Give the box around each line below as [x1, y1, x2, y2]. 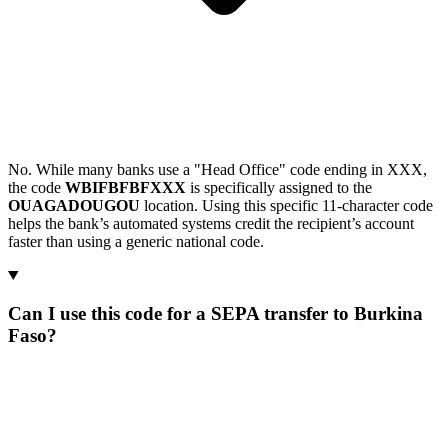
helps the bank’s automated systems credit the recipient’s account [8, 214, 414, 232]
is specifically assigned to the [186, 178, 372, 196]
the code [8, 178, 65, 196]
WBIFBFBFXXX [65, 178, 186, 196]
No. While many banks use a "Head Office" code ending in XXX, [8, 160, 427, 178]
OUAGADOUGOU [8, 196, 140, 214]
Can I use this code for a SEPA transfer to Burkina [8, 303, 423, 325]
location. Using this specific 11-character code [140, 196, 433, 214]
